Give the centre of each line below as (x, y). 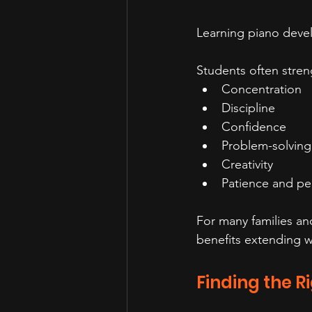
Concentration (262, 89)
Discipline (248, 108)
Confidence (254, 127)
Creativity (247, 164)
